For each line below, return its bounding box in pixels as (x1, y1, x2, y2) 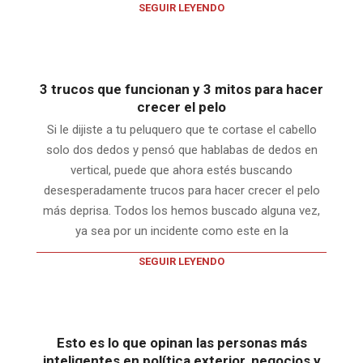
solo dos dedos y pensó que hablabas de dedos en (45, 142, 318, 157)
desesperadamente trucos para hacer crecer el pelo (43, 182, 320, 198)
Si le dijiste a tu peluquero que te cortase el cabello (46, 122, 317, 137)
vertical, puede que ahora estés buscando (70, 162, 293, 177)
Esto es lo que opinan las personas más (56, 334, 307, 351)
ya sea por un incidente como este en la (75, 223, 288, 238)
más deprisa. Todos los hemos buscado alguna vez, (43, 203, 320, 218)
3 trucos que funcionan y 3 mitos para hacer (40, 80, 323, 97)
